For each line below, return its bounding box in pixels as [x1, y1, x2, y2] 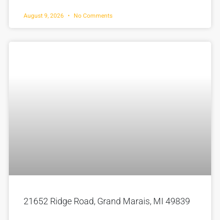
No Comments [72, 11, 112, 20]
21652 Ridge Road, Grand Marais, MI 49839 [24, 195, 190, 206]
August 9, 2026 [24, 11, 65, 20]
